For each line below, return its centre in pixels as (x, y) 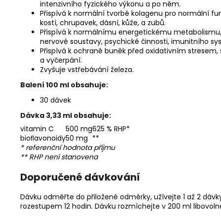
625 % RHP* (111, 129)
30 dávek (55, 100)
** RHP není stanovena (59, 157)
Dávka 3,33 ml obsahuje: (66, 115)
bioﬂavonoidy (43, 138)
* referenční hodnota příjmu (68, 147)
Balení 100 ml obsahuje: (64, 85)
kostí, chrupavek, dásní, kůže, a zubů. (103, 23)
